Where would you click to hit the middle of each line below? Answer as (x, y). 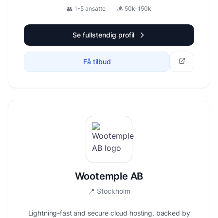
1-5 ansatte (90, 9)
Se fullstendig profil (103, 35)
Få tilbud (97, 62)
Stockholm (113, 191)
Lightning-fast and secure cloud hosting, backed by (109, 213)
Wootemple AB (109, 176)
